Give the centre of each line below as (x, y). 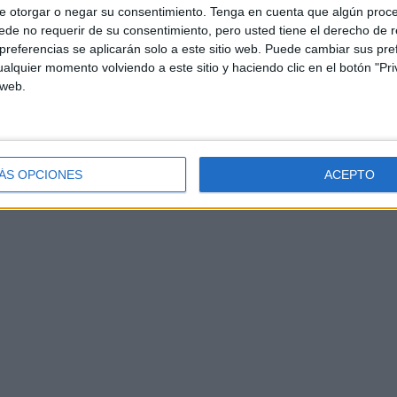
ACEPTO (349, 174)
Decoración (115, 17)
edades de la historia (208, 17)
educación (299, 17)
